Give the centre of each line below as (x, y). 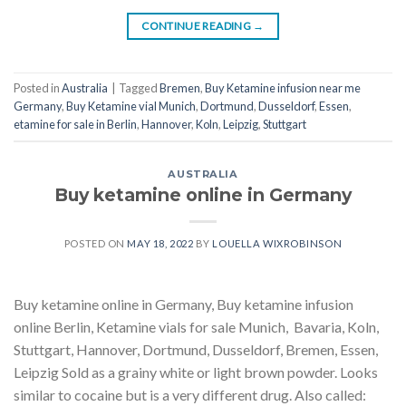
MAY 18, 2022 (160, 244)
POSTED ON (96, 244)
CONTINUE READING (198, 25)
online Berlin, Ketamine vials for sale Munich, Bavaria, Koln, (196, 327)
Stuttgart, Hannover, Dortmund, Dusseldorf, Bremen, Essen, (196, 350)
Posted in (38, 87)
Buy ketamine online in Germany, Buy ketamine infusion (184, 304)
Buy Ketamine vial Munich (131, 106)
